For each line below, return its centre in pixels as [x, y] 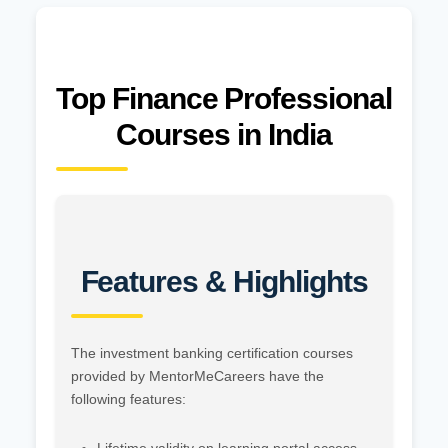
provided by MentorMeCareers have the [197, 376]
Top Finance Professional [224, 99]
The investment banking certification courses [212, 353]
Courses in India [224, 135]
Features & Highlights [224, 282]
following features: [128, 399]
